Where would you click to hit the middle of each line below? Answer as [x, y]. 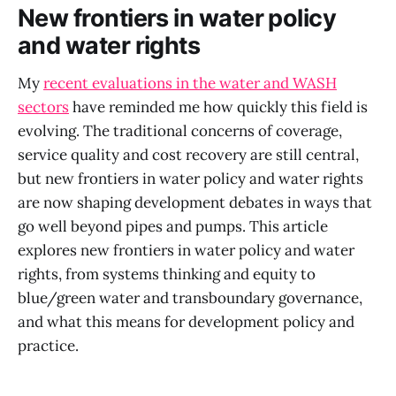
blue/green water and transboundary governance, [190, 297]
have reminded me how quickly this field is [218, 107]
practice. [48, 345]
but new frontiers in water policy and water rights [190, 178]
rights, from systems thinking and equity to [167, 274]
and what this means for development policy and [186, 321]
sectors [43, 107]
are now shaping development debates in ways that [195, 202]
